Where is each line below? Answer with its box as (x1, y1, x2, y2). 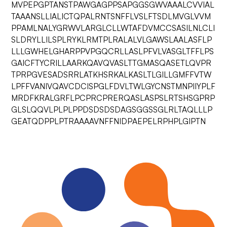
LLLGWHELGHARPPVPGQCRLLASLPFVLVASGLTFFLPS (11, 46, 214, 56)
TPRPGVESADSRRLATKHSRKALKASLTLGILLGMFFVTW (11, 69, 212, 80)
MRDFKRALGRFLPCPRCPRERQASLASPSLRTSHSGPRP (11, 93, 215, 103)
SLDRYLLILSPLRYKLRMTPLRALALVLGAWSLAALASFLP (11, 34, 212, 45)
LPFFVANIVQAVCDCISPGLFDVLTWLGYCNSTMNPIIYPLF (11, 81, 216, 91)
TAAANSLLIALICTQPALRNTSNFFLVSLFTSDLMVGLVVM (11, 11, 211, 21)
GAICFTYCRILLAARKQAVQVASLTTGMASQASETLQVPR (11, 58, 212, 68)
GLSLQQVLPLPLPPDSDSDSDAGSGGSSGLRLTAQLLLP (11, 104, 213, 115)
